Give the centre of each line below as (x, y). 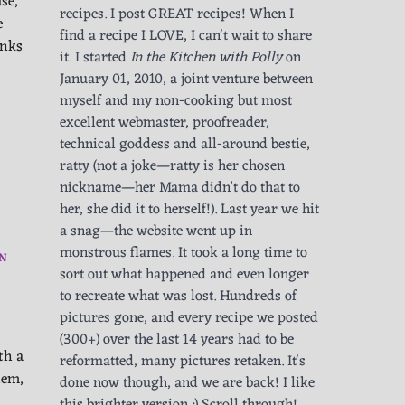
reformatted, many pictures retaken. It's (183, 362)
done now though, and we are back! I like (187, 384)
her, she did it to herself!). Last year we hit (189, 210)
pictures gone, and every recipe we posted (189, 319)
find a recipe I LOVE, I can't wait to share (186, 37)
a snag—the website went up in (156, 232)
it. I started (95, 58)
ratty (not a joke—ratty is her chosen (172, 167)
